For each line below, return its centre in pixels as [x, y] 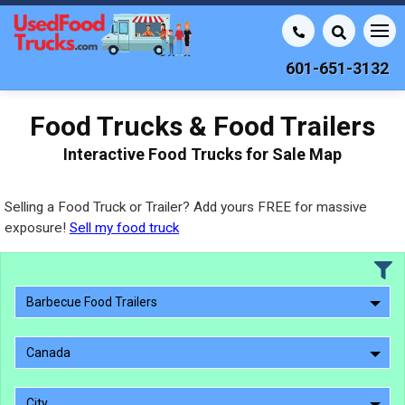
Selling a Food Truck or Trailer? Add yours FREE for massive [186, 207]
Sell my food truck [124, 228]
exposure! [37, 228]
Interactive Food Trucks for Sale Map [202, 154]
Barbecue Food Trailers [92, 302]
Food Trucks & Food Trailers [202, 126]
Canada [48, 353]
